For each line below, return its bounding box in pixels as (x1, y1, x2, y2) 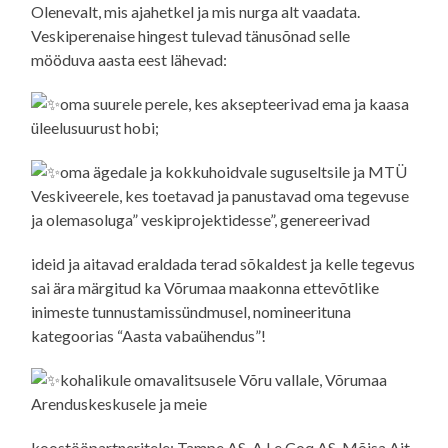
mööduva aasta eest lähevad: (31, 49, 228, 69)
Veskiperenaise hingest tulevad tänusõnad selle (31, 25, 351, 45)
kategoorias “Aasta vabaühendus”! (31, 325, 267, 345)
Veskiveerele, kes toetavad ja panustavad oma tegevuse (31, 185, 410, 205)
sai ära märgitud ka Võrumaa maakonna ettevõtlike (31, 277, 380, 297)
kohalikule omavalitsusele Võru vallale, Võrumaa (60, 369, 388, 389)
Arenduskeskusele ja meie (31, 393, 208, 413)
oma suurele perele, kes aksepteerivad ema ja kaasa (60, 93, 410, 113)
